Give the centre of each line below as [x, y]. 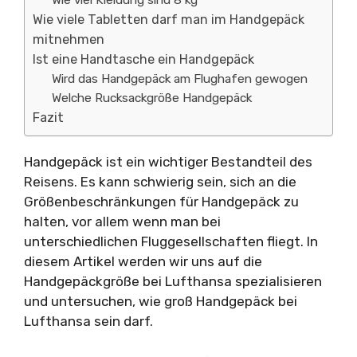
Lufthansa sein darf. [88, 321]
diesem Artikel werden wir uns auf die [143, 261]
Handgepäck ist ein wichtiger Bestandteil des [168, 162]
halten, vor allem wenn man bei [122, 222]
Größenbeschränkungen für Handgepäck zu [161, 202]
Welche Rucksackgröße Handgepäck [152, 98]
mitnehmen [69, 39]
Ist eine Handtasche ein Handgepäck [143, 59]
